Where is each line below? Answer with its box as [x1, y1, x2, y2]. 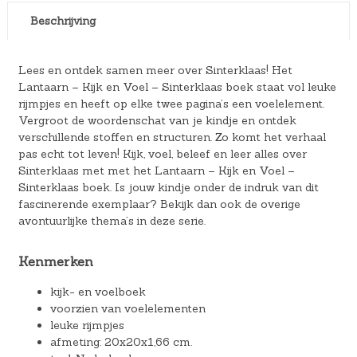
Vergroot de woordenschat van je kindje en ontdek [18, 112, 296, 127]
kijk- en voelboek [49, 284, 146, 300]
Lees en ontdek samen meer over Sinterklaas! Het [18, 62, 292, 77]
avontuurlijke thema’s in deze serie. [18, 213, 206, 228]
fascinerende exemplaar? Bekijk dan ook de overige [18, 196, 300, 211]
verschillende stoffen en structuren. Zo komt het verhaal [18, 129, 326, 144]
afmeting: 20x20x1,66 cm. [49, 335, 192, 350]
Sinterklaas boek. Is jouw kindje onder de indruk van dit [18, 179, 319, 194]
